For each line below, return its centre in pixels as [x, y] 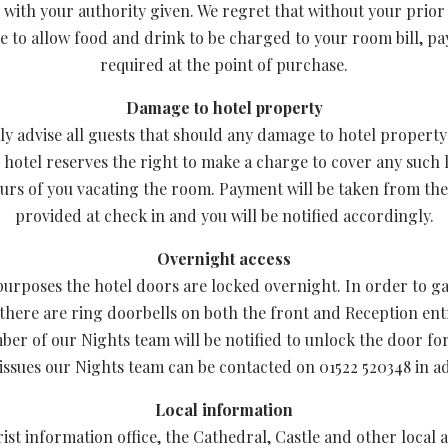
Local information [224, 409]
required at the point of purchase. [224, 64]
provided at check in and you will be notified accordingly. [224, 215]
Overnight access [224, 258]
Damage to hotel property [224, 107]
